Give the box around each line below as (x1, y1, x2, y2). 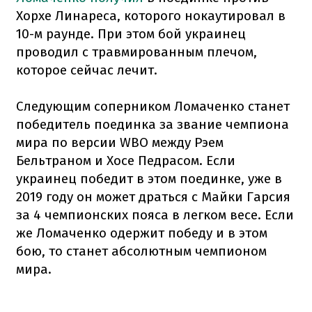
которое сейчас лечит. (16, 61, 157, 78)
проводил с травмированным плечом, (16, 43, 257, 60)
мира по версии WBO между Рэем (16, 134, 224, 150)
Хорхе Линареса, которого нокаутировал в (16, 7, 286, 24)
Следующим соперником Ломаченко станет (16, 97, 290, 114)
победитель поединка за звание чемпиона (16, 116, 289, 132)
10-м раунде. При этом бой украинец (16, 25, 246, 42)
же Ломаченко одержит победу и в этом (16, 224, 267, 241)
